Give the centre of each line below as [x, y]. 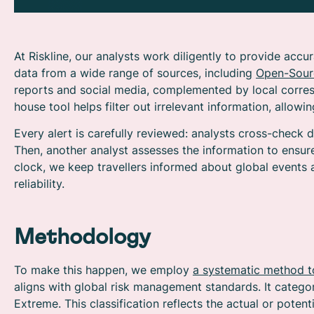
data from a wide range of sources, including [135, 73]
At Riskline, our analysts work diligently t [122, 56]
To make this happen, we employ [103, 270]
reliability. [39, 184]
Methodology [82, 237]
